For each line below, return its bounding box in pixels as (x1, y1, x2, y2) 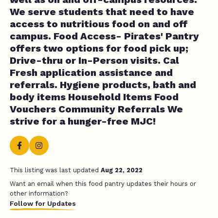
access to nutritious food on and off (10, 18, 188, 30)
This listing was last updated (10, 166, 101, 174)
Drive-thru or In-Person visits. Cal (10, 54, 179, 66)
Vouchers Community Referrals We (10, 103, 183, 115)
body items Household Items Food (10, 91, 179, 103)
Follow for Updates (10, 199, 76, 207)
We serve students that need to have (10, 5, 194, 18)
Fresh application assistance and (10, 66, 173, 78)
